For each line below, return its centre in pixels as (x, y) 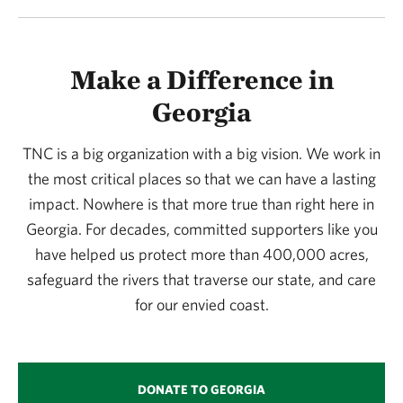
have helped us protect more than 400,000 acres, (201, 255)
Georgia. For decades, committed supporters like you (201, 229)
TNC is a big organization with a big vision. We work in (201, 154)
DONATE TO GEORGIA (201, 390)
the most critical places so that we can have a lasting (201, 179)
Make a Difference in (201, 79)
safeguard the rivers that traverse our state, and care (201, 280)
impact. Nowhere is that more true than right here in (201, 204)
